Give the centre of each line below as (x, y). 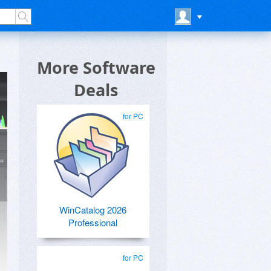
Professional (93, 222)
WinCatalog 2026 (93, 210)
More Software (96, 67)
